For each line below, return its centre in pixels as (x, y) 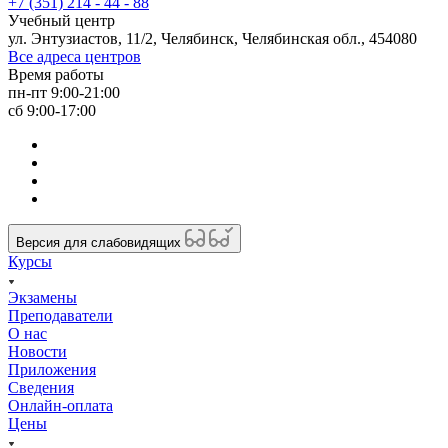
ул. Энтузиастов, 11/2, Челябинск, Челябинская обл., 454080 (212, 38)
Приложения (52, 369)
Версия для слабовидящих (100, 242)
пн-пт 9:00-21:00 (64, 92)
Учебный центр (61, 20)
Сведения (41, 387)
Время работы (56, 74)
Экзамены (42, 297)
